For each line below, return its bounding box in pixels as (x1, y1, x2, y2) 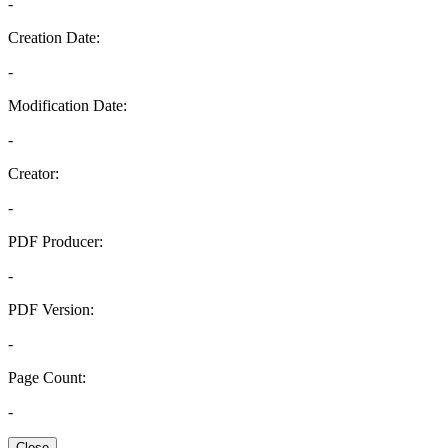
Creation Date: (8, 29, 100, 46)
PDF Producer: (8, 233, 103, 250)
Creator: (8, 165, 59, 182)
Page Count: (8, 369, 86, 386)
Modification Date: (8, 97, 127, 114)
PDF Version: (8, 301, 94, 318)
